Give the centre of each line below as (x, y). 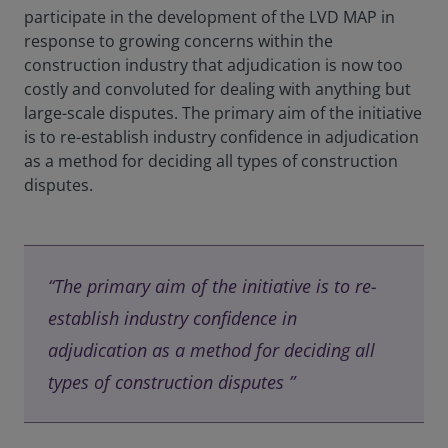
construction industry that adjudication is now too (213, 65)
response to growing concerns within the (178, 41)
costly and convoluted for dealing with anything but (217, 89)
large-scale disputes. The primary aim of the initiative (223, 113)
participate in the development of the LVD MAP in (209, 17)
